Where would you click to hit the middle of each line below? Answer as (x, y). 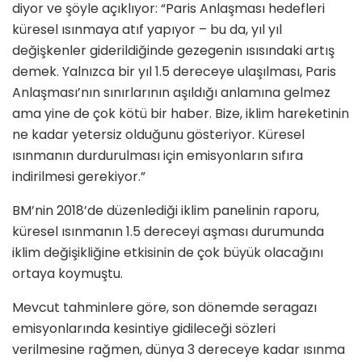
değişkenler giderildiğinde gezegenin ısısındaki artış (173, 50)
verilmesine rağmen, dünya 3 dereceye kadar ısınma (179, 349)
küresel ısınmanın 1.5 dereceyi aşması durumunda (168, 231)
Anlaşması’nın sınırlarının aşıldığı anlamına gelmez (171, 92)
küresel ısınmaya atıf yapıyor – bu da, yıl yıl (147, 29)
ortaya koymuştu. (67, 273)
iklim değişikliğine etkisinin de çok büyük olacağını (168, 252)
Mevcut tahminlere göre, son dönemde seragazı (164, 307)
